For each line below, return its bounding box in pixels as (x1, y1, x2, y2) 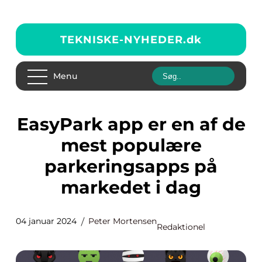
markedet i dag (61, 177, 201, 198)
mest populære (60, 135, 202, 156)
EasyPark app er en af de (16, 113, 29, 135)
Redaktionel (157, 222, 205, 232)
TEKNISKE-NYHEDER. (60, 33, 187, 46)
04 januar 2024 (16, 216, 77, 226)
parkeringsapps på (44, 156, 218, 177)
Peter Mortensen (88, 216, 157, 226)
